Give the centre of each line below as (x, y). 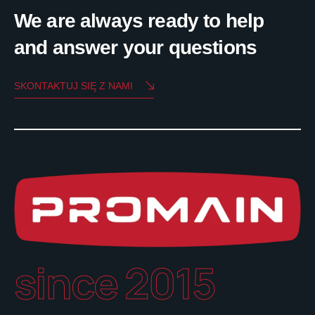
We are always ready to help (139, 20)
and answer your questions (136, 47)
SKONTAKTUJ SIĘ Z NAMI (73, 85)
